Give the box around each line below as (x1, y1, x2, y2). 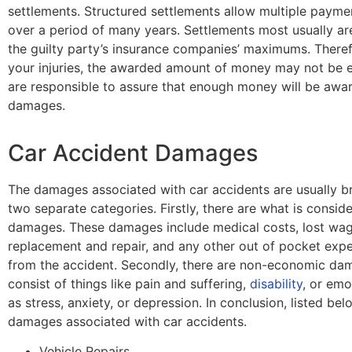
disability (250, 275, 302, 291)
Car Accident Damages (8, 138, 258, 167)
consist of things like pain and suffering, (8, 275, 250, 291)
